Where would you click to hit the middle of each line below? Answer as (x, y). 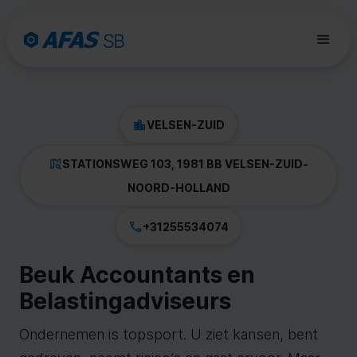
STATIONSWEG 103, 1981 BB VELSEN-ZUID (183, 163)
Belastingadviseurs (125, 301)
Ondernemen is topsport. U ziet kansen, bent (169, 334)
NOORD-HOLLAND (178, 187)
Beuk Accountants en (137, 275)
